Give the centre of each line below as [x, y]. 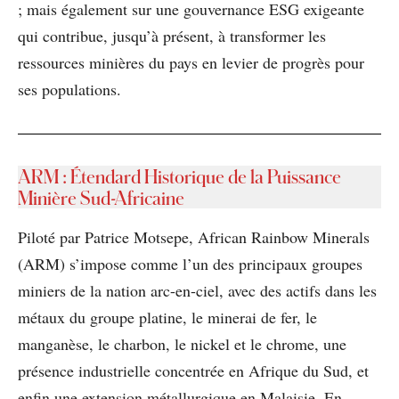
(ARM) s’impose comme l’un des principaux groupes [190, 263]
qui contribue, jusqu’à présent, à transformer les [172, 35]
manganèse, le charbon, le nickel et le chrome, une [182, 343]
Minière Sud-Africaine [101, 197]
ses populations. [69, 89]
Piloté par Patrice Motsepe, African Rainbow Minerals [194, 236]
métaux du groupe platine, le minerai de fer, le [167, 317]
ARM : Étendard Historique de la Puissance [179, 176]
